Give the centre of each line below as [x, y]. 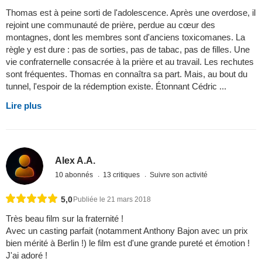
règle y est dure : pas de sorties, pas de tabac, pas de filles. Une [128, 49]
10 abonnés [75, 175]
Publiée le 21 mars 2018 [112, 199]
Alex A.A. [75, 161]
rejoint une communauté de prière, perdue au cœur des [111, 25]
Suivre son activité [179, 175]
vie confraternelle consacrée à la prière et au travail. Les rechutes [130, 61]
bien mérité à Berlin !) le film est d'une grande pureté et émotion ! [128, 243]
